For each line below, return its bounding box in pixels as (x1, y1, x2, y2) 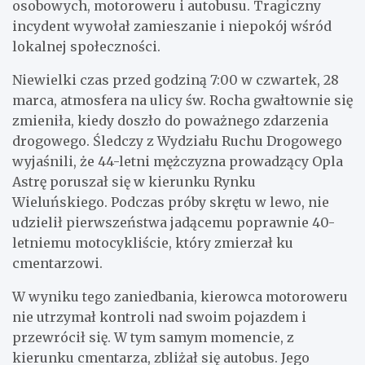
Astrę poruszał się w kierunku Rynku (12, 174, 256, 191)
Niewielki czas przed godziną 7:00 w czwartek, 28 (12, 72, 339, 89)
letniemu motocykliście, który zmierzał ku (12, 235, 293, 252)
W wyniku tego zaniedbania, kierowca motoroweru (12, 288, 348, 306)
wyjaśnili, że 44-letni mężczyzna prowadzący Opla (12, 153, 343, 170)
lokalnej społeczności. (12, 38, 161, 55)
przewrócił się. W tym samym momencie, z (12, 329, 294, 346)
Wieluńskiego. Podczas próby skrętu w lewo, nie (12, 194, 329, 211)
